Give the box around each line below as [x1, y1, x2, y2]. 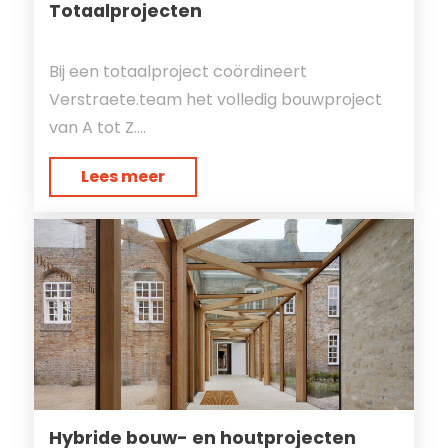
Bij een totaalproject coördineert [48, 59, 307, 83]
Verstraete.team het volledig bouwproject [48, 87, 382, 111]
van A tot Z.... [48, 115, 146, 139]
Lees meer [80, 164, 165, 188]
